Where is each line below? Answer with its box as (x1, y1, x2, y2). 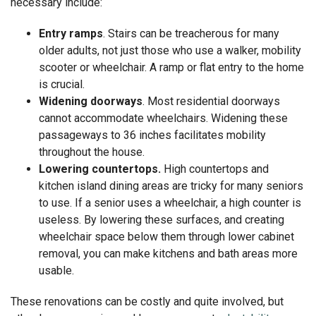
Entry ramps (39, 26, 103, 40)
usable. (39, 263, 74, 277)
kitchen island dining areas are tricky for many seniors (39, 178, 303, 193)
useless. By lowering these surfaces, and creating (39, 212, 284, 226)
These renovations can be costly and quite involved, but (11, 294, 284, 308)
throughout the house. (39, 145, 145, 159)
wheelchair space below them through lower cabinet (39, 229, 294, 243)
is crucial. (39, 77, 85, 91)
